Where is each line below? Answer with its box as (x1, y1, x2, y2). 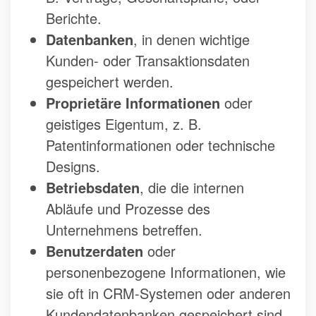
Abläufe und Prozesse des (46, 198, 210, 219)
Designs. (46, 156, 100, 177)
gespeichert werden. (46, 71, 174, 92)
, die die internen (140, 177, 244, 198)
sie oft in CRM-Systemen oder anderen (46, 283, 291, 304)
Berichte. (46, 8, 102, 29)
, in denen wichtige (133, 29, 250, 50)
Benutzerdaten (46, 241, 143, 262)
